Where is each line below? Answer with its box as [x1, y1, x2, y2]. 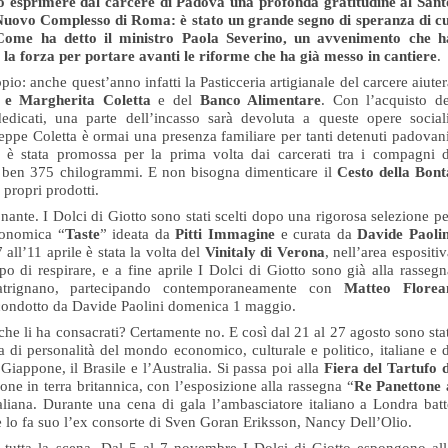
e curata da [280, 226, 358, 242]
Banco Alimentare [199, 92, 322, 108]
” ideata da [99, 226, 176, 242]
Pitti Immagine [175, 226, 281, 242]
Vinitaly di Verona [204, 244, 325, 260]
